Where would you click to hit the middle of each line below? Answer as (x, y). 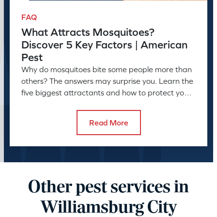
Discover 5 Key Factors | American (104, 44)
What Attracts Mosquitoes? (88, 32)
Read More (108, 122)
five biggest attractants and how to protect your (106, 92)
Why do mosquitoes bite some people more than (107, 69)
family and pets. (49, 104)
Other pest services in (108, 187)
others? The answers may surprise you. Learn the (107, 81)
